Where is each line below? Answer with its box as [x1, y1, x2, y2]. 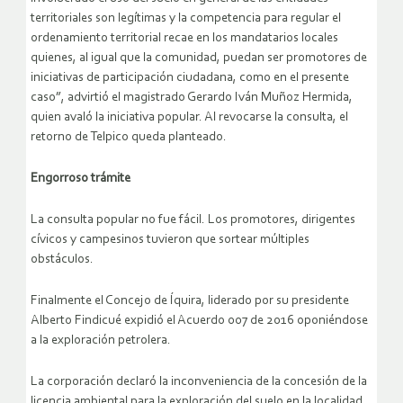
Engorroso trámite [31, 171, 130, 185]
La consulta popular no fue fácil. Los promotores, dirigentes [31, 212, 355, 227]
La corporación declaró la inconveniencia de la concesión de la [31, 374, 367, 389]
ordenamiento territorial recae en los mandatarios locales [31, 31, 338, 45]
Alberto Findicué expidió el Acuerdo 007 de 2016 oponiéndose [31, 313, 368, 327]
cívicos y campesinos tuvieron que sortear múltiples [31, 232, 309, 246]
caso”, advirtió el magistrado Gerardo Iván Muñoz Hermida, [31, 90, 353, 104]
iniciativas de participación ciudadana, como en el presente [31, 70, 349, 85]
